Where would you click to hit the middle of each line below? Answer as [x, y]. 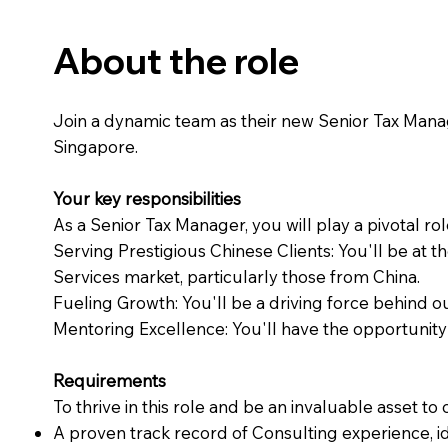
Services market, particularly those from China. [236, 277]
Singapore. [95, 147]
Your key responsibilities [146, 199]
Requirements [109, 381]
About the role [175, 60]
